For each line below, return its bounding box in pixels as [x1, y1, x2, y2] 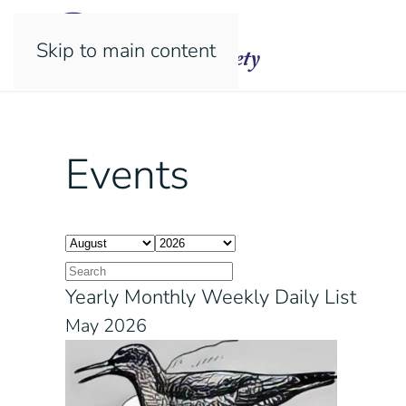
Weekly [201, 283, 269, 311]
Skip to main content [36, 37, 216, 64]
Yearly [65, 283, 119, 311]
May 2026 [65, 313, 147, 338]
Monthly [124, 283, 196, 311]
